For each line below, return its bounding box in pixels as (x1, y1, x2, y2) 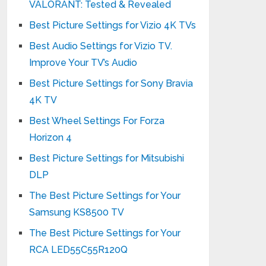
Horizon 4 (29, 132, 72, 143)
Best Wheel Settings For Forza (29, 115, 164, 126)
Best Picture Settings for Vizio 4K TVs (29, 20, 196, 31)
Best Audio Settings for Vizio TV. (29, 40, 172, 52)
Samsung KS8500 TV (29, 207, 124, 218)
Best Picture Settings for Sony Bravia (29, 78, 193, 89)
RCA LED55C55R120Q (29, 244, 128, 255)
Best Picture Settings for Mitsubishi (29, 153, 184, 164)
